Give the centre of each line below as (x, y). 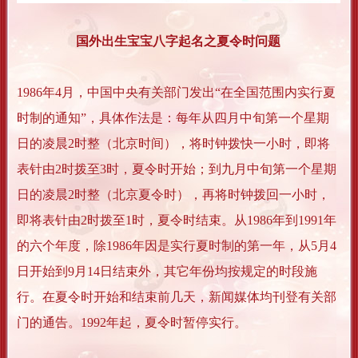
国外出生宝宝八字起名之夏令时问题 (178, 42)
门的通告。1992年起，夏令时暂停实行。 (132, 323)
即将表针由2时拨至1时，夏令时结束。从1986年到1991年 (177, 221)
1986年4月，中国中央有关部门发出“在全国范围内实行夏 (176, 93)
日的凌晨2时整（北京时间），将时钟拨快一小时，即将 (173, 144)
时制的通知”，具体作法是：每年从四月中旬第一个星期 (173, 118)
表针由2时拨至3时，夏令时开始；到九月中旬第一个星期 (177, 169)
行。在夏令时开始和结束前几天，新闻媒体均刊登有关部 (177, 297)
